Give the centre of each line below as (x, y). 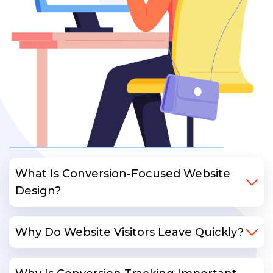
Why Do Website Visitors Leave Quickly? (129, 232)
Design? (38, 191)
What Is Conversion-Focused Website (123, 174)
